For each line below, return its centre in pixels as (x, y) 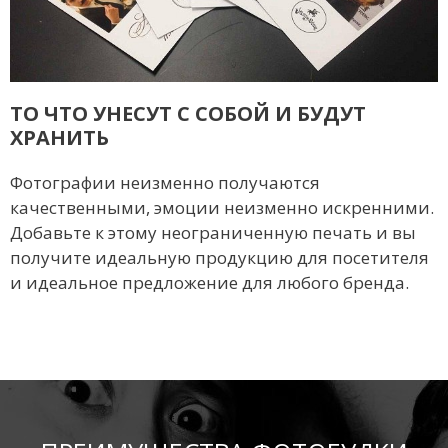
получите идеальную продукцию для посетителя (219, 257)
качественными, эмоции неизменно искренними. (222, 207)
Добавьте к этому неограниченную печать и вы (213, 232)
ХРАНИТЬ (59, 137)
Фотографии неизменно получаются (165, 182)
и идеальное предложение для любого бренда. (209, 282)
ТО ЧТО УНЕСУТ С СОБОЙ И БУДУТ (188, 113)
